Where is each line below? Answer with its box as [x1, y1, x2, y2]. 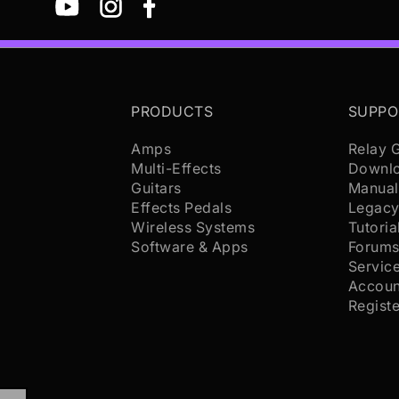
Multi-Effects [131, 159, 222, 177]
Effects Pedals [131, 199, 232, 216]
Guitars [131, 179, 182, 197]
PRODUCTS [131, 102, 214, 120]
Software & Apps [131, 238, 248, 256]
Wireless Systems [131, 218, 256, 236]
